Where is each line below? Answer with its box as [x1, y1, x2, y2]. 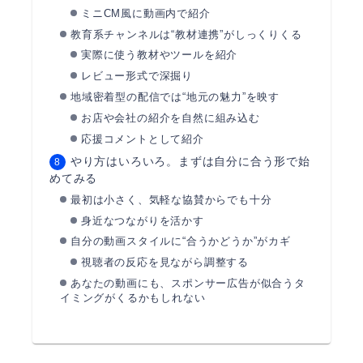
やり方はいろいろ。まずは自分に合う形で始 [70, 155, 310, 169]
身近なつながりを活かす [80, 214, 204, 227]
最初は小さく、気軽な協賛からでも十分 [70, 193, 272, 206]
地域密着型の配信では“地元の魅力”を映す [70, 90, 280, 103]
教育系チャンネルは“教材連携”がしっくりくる [70, 28, 302, 41]
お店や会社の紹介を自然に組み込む [80, 111, 260, 124]
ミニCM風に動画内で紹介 [80, 6, 211, 19]
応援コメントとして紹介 [80, 132, 204, 145]
